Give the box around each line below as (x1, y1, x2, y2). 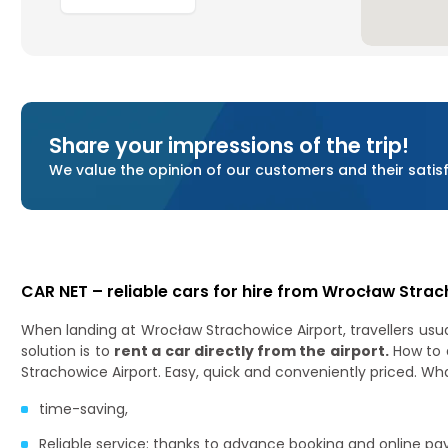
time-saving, (38, 399, 128, 420)
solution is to (21, 341, 114, 362)
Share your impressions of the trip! (49, 130, 409, 160)
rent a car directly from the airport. (113, 341, 389, 362)
